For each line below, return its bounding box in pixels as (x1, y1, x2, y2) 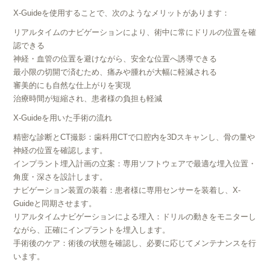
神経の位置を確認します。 (13, 146, 108, 155)
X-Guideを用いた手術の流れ (13, 113, 113, 122)
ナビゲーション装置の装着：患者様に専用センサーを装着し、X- (13, 186, 241, 195)
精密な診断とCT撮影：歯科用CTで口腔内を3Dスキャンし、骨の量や (13, 133, 256, 142)
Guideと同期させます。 (13, 199, 97, 208)
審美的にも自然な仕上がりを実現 (13, 81, 131, 90)
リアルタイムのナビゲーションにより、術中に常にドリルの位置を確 (13, 28, 257, 37)
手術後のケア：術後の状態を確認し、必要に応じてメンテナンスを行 (13, 239, 257, 248)
